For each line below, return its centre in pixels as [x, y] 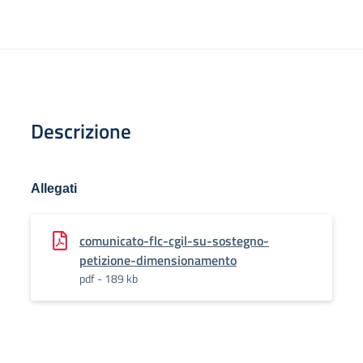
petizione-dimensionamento [158, 260]
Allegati [54, 188]
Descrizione [81, 131]
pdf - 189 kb [109, 278]
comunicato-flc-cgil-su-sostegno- [174, 241]
